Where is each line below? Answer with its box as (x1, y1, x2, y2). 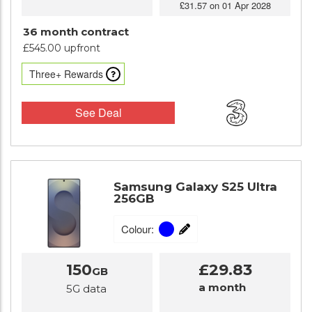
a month (198, 281, 246, 294)
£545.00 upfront (23, 42, 100, 54)
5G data (66, 282, 107, 295)
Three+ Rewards (29, 67, 103, 81)
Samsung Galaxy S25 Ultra (114, 180, 277, 194)
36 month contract (23, 25, 129, 38)
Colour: (121, 221, 154, 237)
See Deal (75, 104, 122, 120)
